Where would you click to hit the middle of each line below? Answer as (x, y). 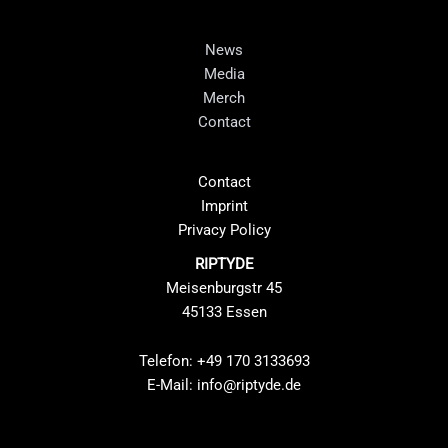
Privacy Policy (224, 229)
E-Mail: (172, 385)
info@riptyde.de (249, 385)
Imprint (224, 205)
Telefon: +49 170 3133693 (224, 361)
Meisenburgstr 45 (224, 287)
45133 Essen (224, 311)
